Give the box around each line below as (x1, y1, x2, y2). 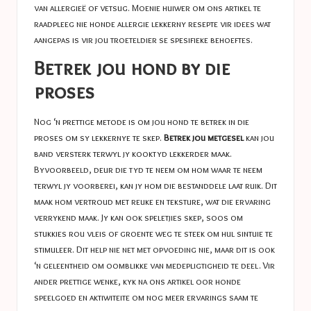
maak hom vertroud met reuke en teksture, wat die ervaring (34, 195, 271, 207)
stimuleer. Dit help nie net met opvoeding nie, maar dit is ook (34, 243, 275, 255)
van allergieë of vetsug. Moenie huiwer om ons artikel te (34, 2, 261, 14)
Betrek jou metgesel (164, 131, 244, 143)
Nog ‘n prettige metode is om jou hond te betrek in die (34, 115, 249, 127)
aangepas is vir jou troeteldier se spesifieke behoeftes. (34, 34, 253, 46)
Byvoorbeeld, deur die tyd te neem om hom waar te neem (34, 163, 262, 175)
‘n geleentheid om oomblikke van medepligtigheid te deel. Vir (34, 259, 275, 271)
